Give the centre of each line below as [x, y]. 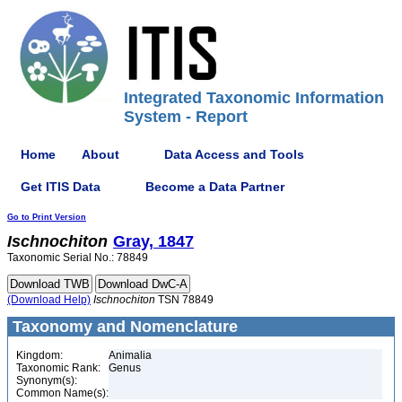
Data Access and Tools [234, 154]
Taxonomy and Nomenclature [123, 327]
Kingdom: [39, 355]
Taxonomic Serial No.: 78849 [78, 258]
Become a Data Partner [215, 186]
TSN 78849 [184, 300]
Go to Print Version [47, 217]
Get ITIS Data [61, 186]
